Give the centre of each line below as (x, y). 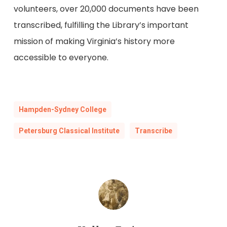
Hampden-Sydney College (62, 109)
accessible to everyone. (61, 57)
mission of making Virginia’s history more (94, 41)
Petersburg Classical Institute (69, 130)
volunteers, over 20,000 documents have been (106, 9)
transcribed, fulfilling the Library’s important (101, 25)
